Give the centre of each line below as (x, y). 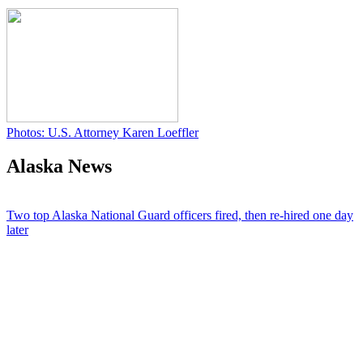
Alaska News (59, 167)
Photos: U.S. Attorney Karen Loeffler (102, 132)
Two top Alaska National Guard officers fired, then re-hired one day (180, 216)
